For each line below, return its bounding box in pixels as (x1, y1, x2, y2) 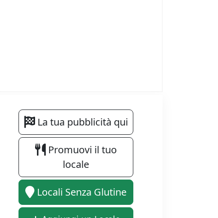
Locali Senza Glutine (35, 185, 127, 199)
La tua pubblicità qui (35, 115, 128, 129)
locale (63, 158, 89, 171)
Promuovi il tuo (46, 143, 117, 157)
